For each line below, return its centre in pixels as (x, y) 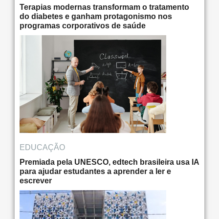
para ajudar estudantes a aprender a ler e (95, 171)
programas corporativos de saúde (83, 25)
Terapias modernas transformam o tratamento (104, 7)
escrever (36, 180)
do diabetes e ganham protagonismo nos (96, 16)
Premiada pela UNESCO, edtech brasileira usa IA (109, 162)
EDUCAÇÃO (42, 147)
